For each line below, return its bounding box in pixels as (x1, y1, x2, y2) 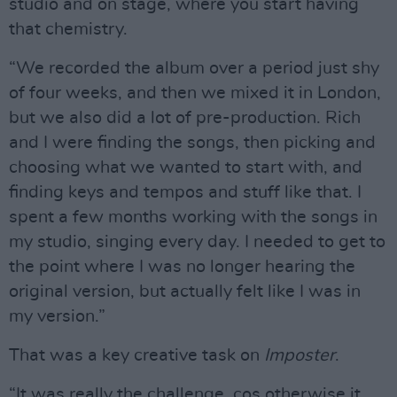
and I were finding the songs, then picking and (9, 134, 376, 152)
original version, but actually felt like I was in (9, 283, 361, 300)
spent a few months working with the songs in (9, 208, 378, 226)
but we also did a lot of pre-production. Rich (9, 109, 361, 127)
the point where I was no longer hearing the (9, 258, 355, 276)
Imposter (264, 346, 335, 364)
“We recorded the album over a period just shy (9, 59, 379, 77)
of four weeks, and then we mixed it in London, (9, 84, 381, 102)
